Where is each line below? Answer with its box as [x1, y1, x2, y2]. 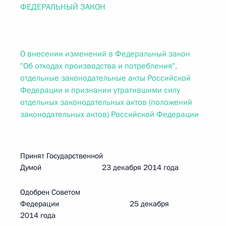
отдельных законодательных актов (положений [20, 97, 192, 108]
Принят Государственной [20, 151, 103, 161]
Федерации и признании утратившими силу [20, 85, 180, 96]
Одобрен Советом [20, 187, 80, 197]
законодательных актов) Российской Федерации [20, 109, 199, 120]
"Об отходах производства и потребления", [20, 61, 177, 72]
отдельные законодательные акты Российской [20, 73, 191, 84]
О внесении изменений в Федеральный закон [20, 48, 190, 60]
